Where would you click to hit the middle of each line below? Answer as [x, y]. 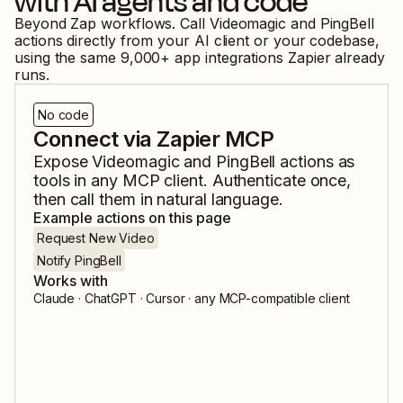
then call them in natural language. [158, 200]
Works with [71, 281]
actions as [315, 162]
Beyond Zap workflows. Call [112, 24]
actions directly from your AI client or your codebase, [197, 41]
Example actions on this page [132, 218]
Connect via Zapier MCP [154, 139]
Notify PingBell [79, 261]
